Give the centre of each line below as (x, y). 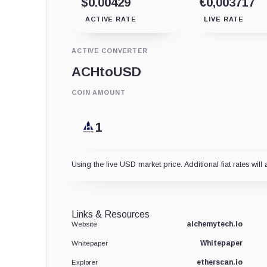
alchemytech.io (214, 224)
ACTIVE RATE (111, 19)
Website (84, 224)
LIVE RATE (224, 19)
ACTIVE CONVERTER (110, 50)
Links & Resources (111, 214)
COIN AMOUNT (99, 92)
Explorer (85, 262)
